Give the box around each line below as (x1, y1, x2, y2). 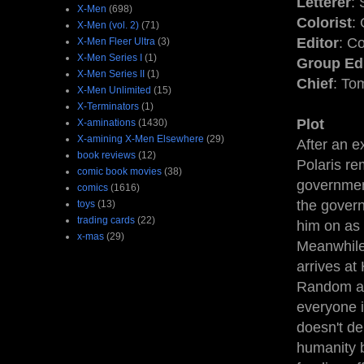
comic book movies (77, 165, 162, 177)
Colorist (297, 15, 352, 32)
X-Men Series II (77, 67, 145, 80)
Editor (297, 35, 339, 52)
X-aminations (77, 116, 136, 128)
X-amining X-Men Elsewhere (77, 132, 204, 145)
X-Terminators (77, 100, 139, 112)
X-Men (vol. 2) (77, 19, 139, 31)
